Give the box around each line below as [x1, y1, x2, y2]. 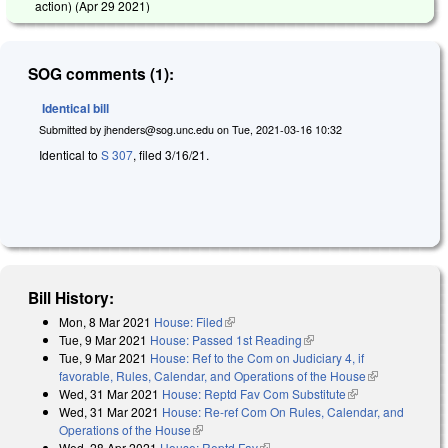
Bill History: [28, 285, 115, 309]
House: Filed [154, 312, 223, 330]
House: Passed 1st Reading [150, 330, 302, 348]
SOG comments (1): [28, 61, 175, 85]
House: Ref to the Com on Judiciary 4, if [150, 348, 364, 366]
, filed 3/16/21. [133, 146, 209, 164]
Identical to [39, 146, 101, 164]
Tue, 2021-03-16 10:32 [232, 121, 342, 137]
